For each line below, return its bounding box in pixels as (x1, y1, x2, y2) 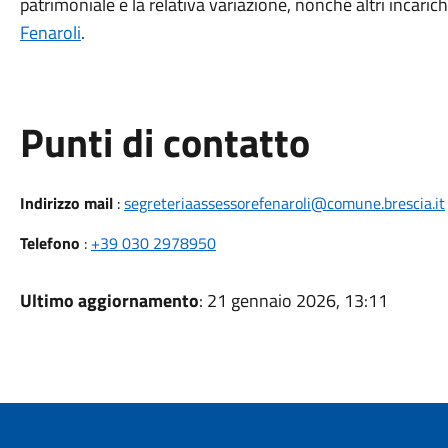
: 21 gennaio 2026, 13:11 (198, 287, 388, 314)
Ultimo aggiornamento (19, 287, 199, 314)
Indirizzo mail (19, 191, 113, 215)
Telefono (19, 231, 80, 255)
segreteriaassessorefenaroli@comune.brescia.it (123, 191, 445, 215)
